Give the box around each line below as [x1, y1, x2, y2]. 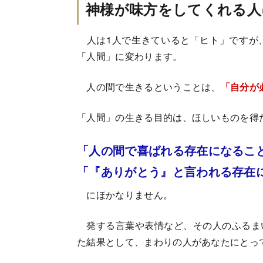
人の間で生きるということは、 [77, 80, 221, 94]
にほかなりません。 [77, 188, 173, 202]
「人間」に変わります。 [77, 49, 183, 63]
